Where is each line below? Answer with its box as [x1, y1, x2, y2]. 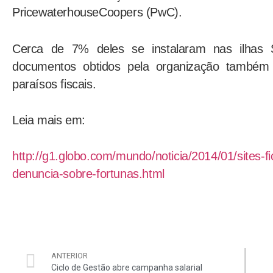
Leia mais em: [12, 113, 85, 127]
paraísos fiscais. [12, 77, 96, 91]
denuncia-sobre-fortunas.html [12, 167, 165, 180]
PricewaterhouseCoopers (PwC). [12, 5, 182, 19]
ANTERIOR [51, 250, 88, 260]
